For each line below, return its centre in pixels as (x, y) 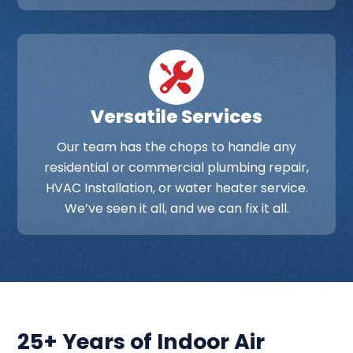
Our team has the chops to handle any (176, 147)
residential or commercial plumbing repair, (176, 168)
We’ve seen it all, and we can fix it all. (176, 209)
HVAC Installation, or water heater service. (176, 188)
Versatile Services (176, 117)
